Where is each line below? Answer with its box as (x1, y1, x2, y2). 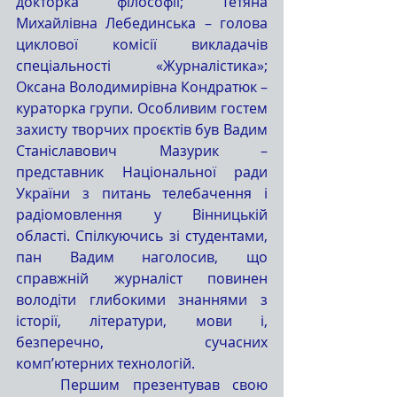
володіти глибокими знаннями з (16, 289, 268, 309)
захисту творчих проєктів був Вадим (16, 119, 268, 139)
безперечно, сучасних (16, 331, 268, 352)
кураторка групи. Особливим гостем (16, 97, 268, 118)
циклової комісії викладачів (16, 34, 268, 54)
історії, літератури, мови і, (16, 310, 268, 331)
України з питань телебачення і (16, 183, 268, 203)
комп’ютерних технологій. (16, 353, 195, 373)
